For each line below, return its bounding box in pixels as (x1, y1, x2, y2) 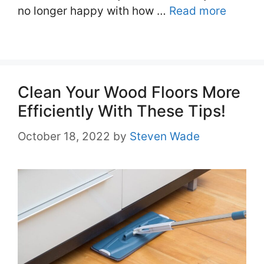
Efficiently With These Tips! (18, 101, 226, 121)
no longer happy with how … (18, 4, 169, 18)
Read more (169, 4, 226, 18)
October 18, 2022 (18, 129, 110, 143)
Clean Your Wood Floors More (18, 82, 240, 103)
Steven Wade (130, 129, 200, 143)
